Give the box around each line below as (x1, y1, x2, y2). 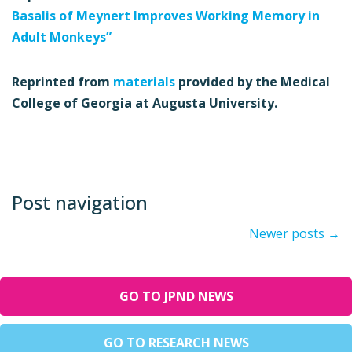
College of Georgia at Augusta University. (12, 94, 277, 112)
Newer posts (249, 225, 328, 243)
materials (113, 73, 175, 91)
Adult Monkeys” (12, 28, 112, 46)
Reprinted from (12, 73, 113, 91)
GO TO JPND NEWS (119, 288, 233, 306)
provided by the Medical (175, 73, 330, 91)
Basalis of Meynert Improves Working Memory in (12, 7, 320, 25)
